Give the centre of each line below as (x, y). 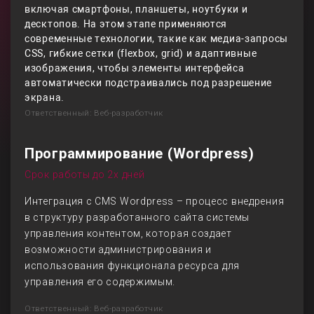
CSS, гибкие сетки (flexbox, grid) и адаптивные (141, 53)
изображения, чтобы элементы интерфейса (135, 68)
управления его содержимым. (100, 282)
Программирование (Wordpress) (139, 153)
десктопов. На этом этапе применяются (126, 24)
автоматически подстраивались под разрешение (149, 83)
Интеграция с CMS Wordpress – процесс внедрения (155, 201)
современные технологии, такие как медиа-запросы (156, 39)
